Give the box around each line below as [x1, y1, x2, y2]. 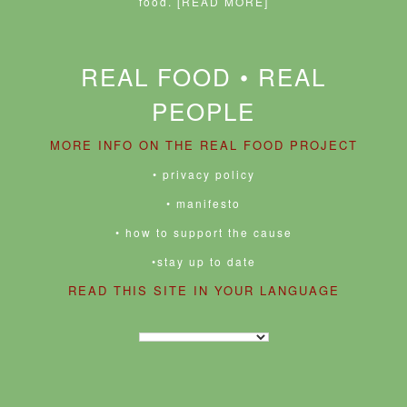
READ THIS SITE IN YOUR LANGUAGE [67, 281, 340, 299]
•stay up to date [151, 253, 256, 269]
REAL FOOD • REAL [81, 58, 326, 93]
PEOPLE [152, 93, 255, 127]
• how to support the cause [114, 223, 293, 240]
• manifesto [166, 194, 241, 211]
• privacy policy [152, 165, 255, 182]
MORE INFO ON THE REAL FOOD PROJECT [49, 135, 358, 154]
